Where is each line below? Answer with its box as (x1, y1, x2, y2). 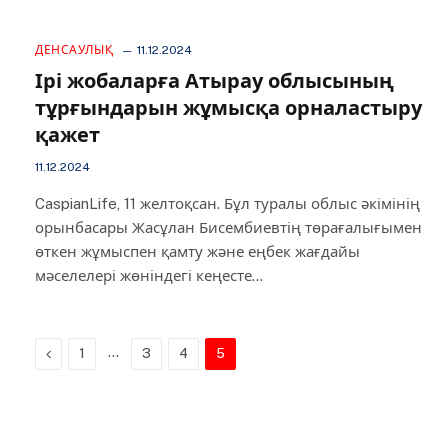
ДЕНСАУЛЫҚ (35, 43, 114, 57)
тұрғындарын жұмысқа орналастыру (35, 96, 422, 120)
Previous (50, 345, 106, 361)
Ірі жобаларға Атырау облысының (35, 69, 394, 93)
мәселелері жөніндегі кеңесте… (35, 267, 263, 284)
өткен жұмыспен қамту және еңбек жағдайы (35, 243, 360, 260)
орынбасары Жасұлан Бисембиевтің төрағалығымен (35, 219, 422, 236)
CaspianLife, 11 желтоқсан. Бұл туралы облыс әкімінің (35, 195, 420, 212)
